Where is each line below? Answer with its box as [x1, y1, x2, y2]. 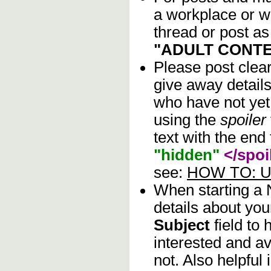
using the [154, 111, 220, 129]
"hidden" [154, 146, 220, 164]
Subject [154, 217, 210, 234]
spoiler [220, 111, 266, 129]
